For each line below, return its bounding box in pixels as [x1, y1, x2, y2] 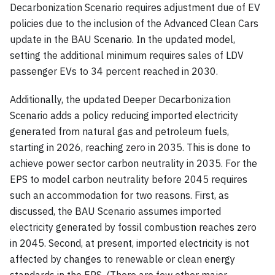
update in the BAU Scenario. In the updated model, [10, 33, 235, 45]
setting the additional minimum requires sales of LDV [10, 48, 244, 61]
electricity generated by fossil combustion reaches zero [10, 220, 257, 233]
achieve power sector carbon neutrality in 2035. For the [10, 157, 257, 169]
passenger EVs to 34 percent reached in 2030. [10, 64, 218, 77]
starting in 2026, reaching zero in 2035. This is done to [10, 141, 250, 153]
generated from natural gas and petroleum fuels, [10, 125, 229, 137]
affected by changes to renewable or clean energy [10, 252, 235, 265]
